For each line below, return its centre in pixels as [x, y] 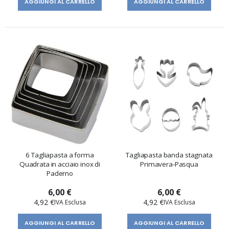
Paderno [60, 174]
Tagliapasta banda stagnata [169, 155]
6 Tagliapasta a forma [60, 155]
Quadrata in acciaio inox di [60, 164]
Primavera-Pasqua [169, 164]
